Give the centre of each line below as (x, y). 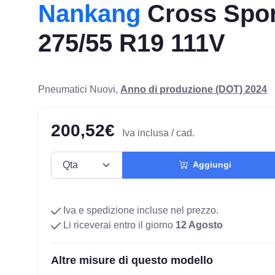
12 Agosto (199, 225)
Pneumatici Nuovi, (79, 89)
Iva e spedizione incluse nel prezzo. (140, 210)
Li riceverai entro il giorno (118, 225)
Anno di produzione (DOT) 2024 (194, 89)
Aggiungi (209, 165)
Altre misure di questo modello (132, 260)
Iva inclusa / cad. (159, 133)
